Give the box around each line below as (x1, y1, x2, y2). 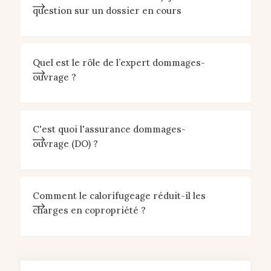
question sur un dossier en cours (32, 5, 181, 16)
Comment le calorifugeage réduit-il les (32, 190, 206, 201)
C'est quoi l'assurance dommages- (32, 123, 186, 135)
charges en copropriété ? (32, 204, 146, 216)
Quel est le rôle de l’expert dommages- (32, 57, 205, 68)
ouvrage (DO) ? (32, 138, 98, 149)
